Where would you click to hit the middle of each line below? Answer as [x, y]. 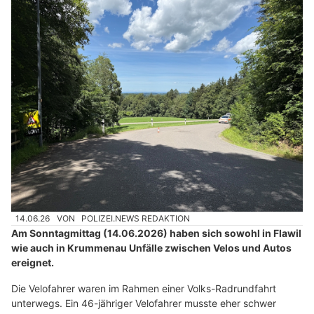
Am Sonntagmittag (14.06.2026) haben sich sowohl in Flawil [156, 233]
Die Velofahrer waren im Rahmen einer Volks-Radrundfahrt [144, 289]
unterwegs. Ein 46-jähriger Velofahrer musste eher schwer [144, 303]
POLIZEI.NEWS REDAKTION [136, 219]
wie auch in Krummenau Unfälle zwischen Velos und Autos [151, 248]
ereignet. [33, 263]
